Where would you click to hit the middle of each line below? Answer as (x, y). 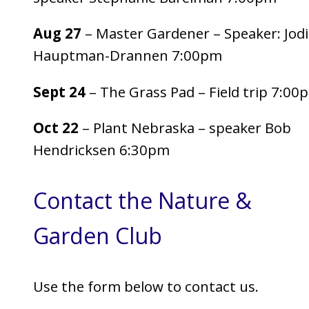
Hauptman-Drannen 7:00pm (128, 56)
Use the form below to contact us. (146, 287)
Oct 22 (56, 128)
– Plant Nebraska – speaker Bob (185, 128)
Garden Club (98, 236)
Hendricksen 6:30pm (101, 150)
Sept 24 (59, 91)
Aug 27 (57, 33)
